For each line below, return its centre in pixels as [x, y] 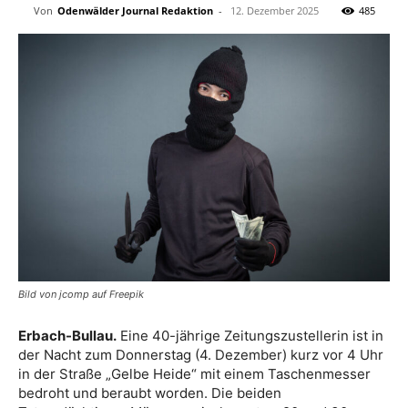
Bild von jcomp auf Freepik [81, 295]
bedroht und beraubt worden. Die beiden [150, 393]
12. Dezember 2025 [274, 11]
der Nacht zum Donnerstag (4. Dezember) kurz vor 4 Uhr [201, 355]
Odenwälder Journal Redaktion [135, 11]
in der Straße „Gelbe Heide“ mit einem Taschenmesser [194, 374]
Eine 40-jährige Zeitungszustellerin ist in [250, 336]
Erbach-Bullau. [67, 336]
